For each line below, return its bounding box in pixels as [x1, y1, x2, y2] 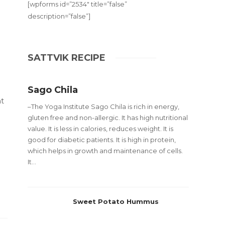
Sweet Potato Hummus [73, 197, 161, 205]
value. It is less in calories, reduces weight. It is [28, 125, 174, 133]
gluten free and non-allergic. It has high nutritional [28, 114, 188, 122]
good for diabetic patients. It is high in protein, [28, 136, 176, 144]
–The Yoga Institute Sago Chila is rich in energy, [28, 102, 180, 110]
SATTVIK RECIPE [28, 52, 106, 63]
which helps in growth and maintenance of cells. [28, 147, 183, 155]
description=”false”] [28, 12, 91, 20]
